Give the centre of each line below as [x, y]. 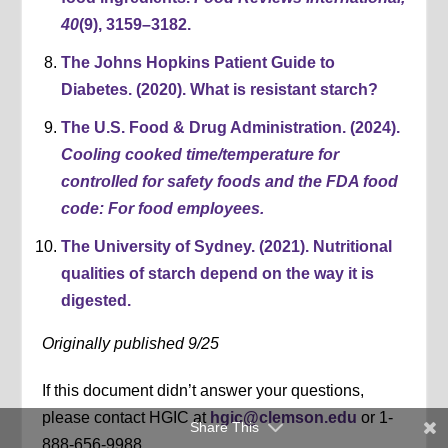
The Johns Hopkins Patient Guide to [197, 62]
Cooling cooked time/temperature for [199, 155]
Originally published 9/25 [131, 344]
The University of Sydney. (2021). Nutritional [226, 247]
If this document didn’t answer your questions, [203, 391]
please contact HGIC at [126, 418]
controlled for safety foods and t [181, 182]
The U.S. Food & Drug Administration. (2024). [230, 128]
